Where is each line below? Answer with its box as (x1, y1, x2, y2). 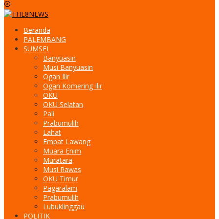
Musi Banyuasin (43, 63, 93, 72)
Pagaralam (43, 183, 77, 193)
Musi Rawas (43, 165, 81, 175)
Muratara (43, 155, 72, 165)
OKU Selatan (43, 100, 83, 109)
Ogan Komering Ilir (43, 81, 102, 91)
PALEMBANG (23, 35, 66, 44)
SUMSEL (23, 44, 50, 54)
